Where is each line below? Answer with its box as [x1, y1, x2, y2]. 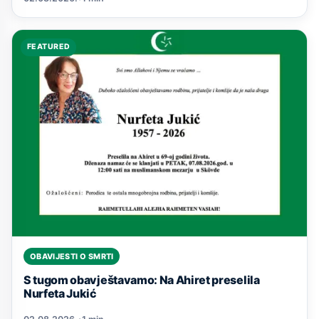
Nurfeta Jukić [23, 286, 97, 300]
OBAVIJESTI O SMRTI [29, 251, 114, 262]
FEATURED [26, 42, 70, 52]
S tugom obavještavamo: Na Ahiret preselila [23, 272, 260, 287]
